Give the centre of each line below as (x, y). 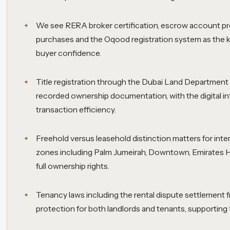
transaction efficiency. (76, 109)
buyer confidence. (69, 53)
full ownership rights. (73, 166)
